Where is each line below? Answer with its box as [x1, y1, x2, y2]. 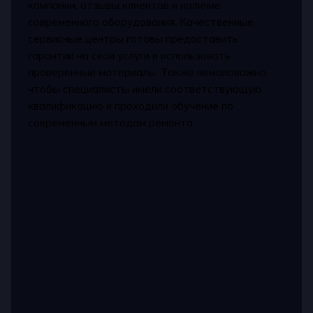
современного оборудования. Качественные [28, 15, 254, 29]
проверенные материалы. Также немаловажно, [28, 66, 269, 80]
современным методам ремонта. [28, 116, 196, 130]
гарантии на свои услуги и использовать [28, 49, 231, 63]
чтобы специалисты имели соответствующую [28, 82, 263, 96]
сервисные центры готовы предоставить [28, 32, 239, 46]
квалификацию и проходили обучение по [28, 99, 234, 113]
